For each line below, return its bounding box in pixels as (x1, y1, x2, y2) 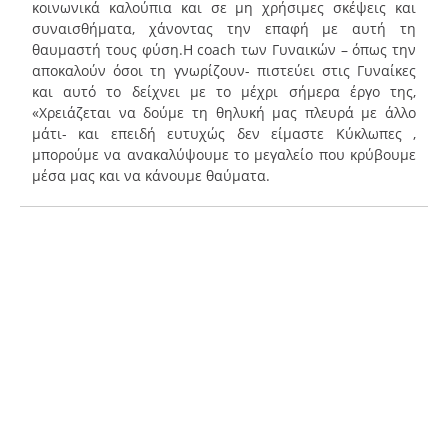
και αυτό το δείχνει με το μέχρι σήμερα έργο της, (32, 81, 416, 101)
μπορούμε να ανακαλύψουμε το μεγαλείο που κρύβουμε (32, 144, 416, 164)
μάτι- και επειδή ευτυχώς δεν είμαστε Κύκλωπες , (32, 123, 416, 143)
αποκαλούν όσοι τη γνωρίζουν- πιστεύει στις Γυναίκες (32, 60, 416, 80)
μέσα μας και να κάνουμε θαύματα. (32, 165, 270, 185)
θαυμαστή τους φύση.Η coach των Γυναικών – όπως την (32, 39, 416, 59)
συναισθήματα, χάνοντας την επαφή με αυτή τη (32, 18, 416, 38)
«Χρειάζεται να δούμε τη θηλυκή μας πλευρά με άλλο (32, 102, 416, 122)
